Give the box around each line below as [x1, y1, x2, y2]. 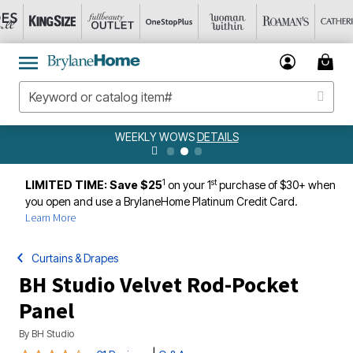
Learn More [25, 210, 76, 225]
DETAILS [196, 130, 239, 143]
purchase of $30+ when [217, 178, 336, 191]
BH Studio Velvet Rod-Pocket [19, 270, 299, 299]
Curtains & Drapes [32, 251, 119, 265]
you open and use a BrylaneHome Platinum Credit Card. [25, 195, 298, 208]
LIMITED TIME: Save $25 [25, 178, 162, 191]
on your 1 [168, 178, 211, 191]
